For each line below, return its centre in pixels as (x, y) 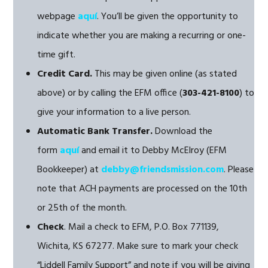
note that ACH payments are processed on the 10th (142, 189)
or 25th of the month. (82, 208)
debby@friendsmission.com (163, 170)
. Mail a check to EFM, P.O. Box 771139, (142, 227)
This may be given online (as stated (166, 74)
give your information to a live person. (114, 112)
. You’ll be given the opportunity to (168, 17)
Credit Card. (66, 74)
